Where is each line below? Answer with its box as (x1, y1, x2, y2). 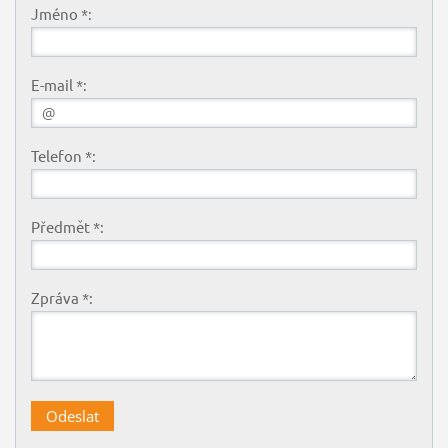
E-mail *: (30, 75, 87, 95)
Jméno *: (30, 4, 92, 24)
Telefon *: (30, 146, 96, 166)
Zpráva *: (30, 288, 93, 308)
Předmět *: (30, 217, 104, 237)
